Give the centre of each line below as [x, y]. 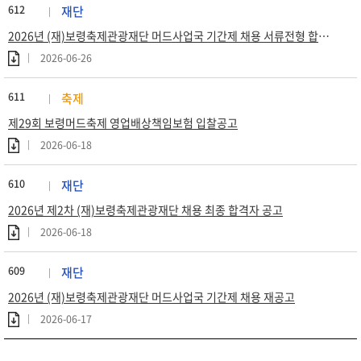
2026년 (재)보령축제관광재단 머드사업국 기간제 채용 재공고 [151, 297]
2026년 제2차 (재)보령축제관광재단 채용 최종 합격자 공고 [145, 210]
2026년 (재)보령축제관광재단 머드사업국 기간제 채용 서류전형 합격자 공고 [324, 35]
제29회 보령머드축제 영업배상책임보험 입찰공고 [123, 122]
